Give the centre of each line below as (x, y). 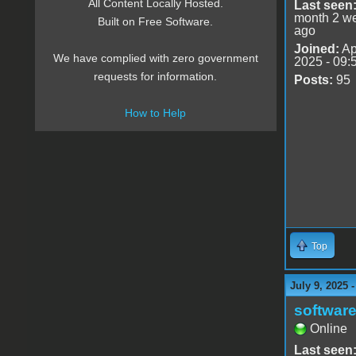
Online (328, 328)
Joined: (316, 48)
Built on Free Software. (156, 22)
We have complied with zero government (155, 58)
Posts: (313, 79)
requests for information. (156, 77)
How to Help (156, 113)
